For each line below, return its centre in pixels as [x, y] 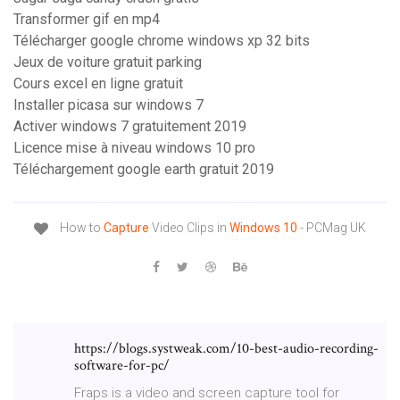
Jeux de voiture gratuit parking [108, 62]
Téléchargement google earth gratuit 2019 [144, 170]
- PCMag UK [332, 228]
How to [80, 228]
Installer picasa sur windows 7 [108, 105]
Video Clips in [189, 228]
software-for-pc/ [122, 365]
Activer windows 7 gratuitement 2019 [130, 127]
